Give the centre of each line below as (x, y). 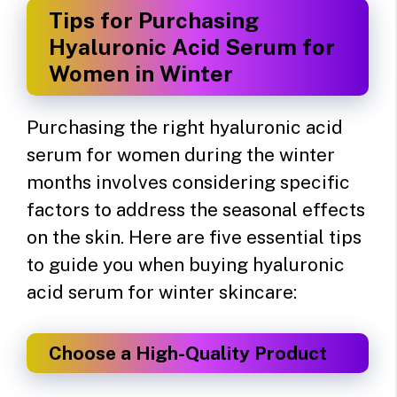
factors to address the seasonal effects (196, 209)
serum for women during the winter (181, 154)
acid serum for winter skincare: (162, 292)
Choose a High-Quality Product (188, 354)
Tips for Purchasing (154, 20)
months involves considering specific (188, 182)
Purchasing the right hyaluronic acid (185, 127)
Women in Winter (141, 73)
